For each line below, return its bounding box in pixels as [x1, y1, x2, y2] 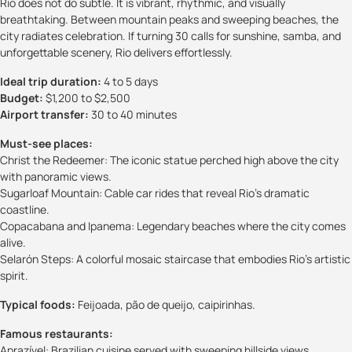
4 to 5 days [101, 73, 158, 89]
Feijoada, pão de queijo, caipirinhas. [75, 296, 255, 312]
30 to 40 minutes [89, 106, 177, 122]
